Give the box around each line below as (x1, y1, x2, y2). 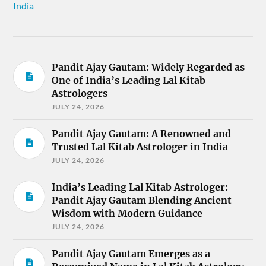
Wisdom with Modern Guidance (52, 207, 203, 219)
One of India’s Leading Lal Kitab (52, 74, 206, 86)
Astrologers (52, 87, 108, 99)
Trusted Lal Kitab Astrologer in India (52, 141, 229, 153)
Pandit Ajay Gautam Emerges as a (52, 248, 211, 259)
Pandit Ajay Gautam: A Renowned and (52, 128, 232, 140)
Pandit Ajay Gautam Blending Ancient (52, 194, 232, 206)
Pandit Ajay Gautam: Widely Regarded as (52, 61, 245, 73)
